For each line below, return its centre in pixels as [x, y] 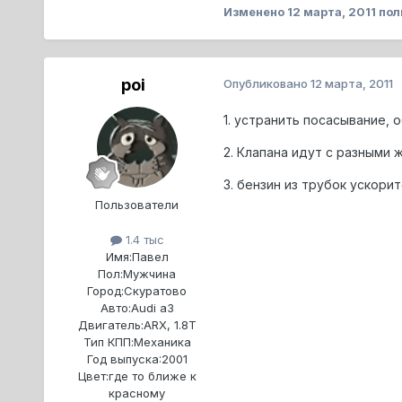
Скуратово [156, 291]
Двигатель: [110, 325]
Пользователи [137, 205]
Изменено [255, 11]
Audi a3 [152, 308]
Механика [162, 342]
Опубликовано [267, 84]
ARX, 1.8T [170, 325]
